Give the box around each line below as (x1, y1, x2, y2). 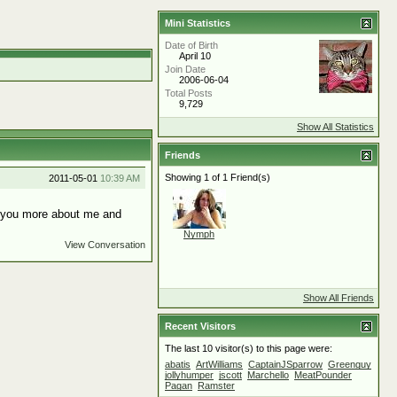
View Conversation (65, 239, 145, 250)
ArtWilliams (196, 359, 243, 370)
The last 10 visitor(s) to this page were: (165, 343, 332, 354)
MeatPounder (294, 370, 352, 380)
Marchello (247, 370, 289, 380)
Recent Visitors (165, 321, 236, 331)
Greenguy (328, 359, 371, 370)
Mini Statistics (165, 18, 230, 28)
